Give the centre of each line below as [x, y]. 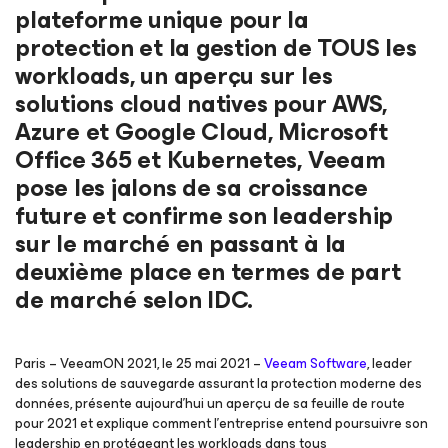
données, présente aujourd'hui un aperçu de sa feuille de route [210, 403]
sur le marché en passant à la [181, 244]
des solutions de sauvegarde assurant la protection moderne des [218, 383]
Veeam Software [315, 363]
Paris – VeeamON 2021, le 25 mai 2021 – [139, 363]
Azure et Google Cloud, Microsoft [201, 132]
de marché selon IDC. [134, 300]
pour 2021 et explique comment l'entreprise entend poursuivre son [221, 423]
